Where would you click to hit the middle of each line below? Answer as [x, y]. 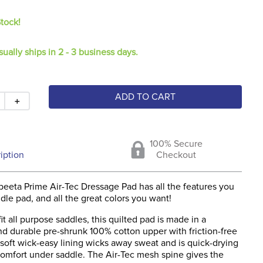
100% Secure [176, 144]
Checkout [176, 155]
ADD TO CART [146, 97]
